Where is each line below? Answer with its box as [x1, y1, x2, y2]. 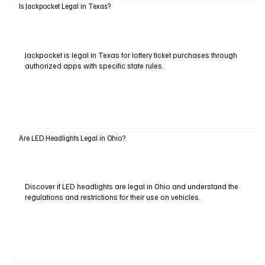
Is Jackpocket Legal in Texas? [18, 1, 111, 11]
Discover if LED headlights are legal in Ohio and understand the [24, 182, 238, 192]
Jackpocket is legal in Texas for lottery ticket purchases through [24, 50, 237, 60]
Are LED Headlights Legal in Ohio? [18, 132, 125, 143]
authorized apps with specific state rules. [24, 61, 164, 71]
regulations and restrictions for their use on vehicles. [24, 192, 201, 202]
